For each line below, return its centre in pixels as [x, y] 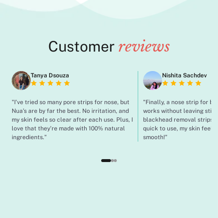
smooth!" [155, 137]
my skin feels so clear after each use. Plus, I [72, 120]
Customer [83, 46]
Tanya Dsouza [50, 75]
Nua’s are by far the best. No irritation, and [70, 111]
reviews [144, 46]
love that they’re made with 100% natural [68, 128]
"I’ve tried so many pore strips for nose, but [71, 102]
